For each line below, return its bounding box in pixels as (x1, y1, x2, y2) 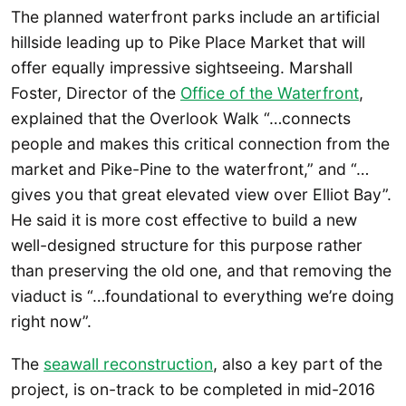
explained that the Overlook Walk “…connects (11, 108, 351, 128)
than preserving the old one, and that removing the (11, 260, 391, 280)
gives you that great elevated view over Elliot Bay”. (11, 184, 391, 204)
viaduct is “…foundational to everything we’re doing (11, 285, 394, 305)
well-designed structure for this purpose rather (11, 235, 362, 255)
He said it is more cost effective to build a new (11, 209, 357, 229)
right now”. (11, 311, 92, 331)
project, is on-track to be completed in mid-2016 (11, 380, 375, 400)
